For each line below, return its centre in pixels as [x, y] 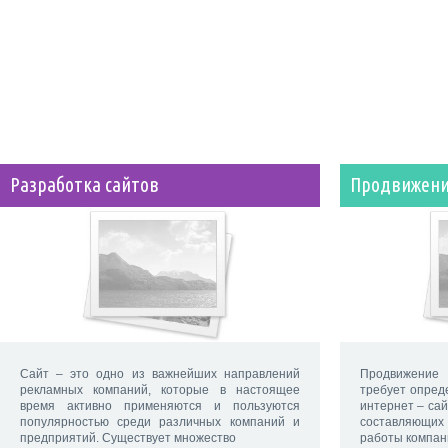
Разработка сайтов [84, 185]
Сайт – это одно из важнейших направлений [160, 374]
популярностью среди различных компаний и [160, 422]
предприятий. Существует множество [128, 438]
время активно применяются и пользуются [160, 406]
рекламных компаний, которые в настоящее [160, 390]
